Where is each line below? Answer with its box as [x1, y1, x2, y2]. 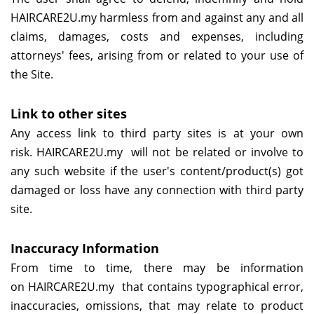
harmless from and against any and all [97, 10, 303, 26]
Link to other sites [11, 105, 127, 123]
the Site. [11, 67, 53, 83]
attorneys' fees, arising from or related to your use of [11, 48, 303, 64]
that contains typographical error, [114, 279, 304, 295]
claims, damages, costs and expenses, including [11, 29, 303, 45]
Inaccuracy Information [11, 240, 159, 257]
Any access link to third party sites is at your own [11, 125, 303, 142]
